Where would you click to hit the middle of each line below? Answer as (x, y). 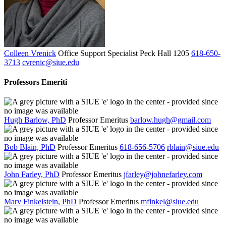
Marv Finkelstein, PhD (40, 202)
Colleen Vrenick (30, 53)
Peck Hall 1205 (164, 53)
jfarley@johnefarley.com (163, 175)
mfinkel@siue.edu (170, 202)
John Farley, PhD (32, 175)
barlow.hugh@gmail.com (171, 120)
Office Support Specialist (98, 53)
